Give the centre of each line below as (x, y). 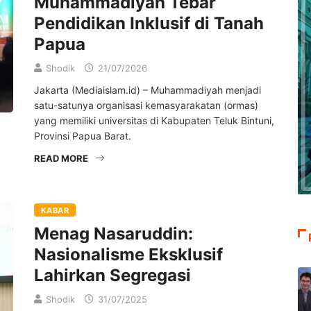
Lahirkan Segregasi (112, 276)
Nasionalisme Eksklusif (128, 255)
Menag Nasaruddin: (114, 234)
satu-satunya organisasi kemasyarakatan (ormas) (146, 106)
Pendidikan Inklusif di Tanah (149, 24)
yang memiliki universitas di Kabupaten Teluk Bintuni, (154, 121)
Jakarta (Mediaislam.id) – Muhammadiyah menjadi (148, 90)
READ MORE (61, 159)
